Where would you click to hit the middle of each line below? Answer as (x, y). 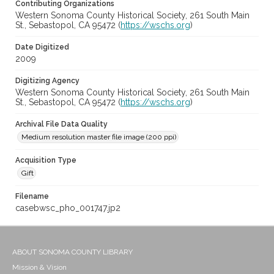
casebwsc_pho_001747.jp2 (68, 208)
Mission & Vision (39, 268)
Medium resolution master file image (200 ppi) (99, 137)
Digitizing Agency (47, 81)
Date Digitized (42, 47)
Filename (32, 197)
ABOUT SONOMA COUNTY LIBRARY (72, 252)
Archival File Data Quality (61, 124)
